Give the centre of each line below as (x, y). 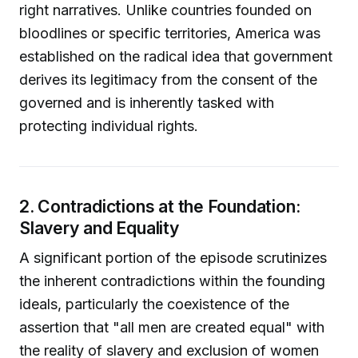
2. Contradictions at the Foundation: (160, 206)
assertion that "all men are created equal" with (172, 328)
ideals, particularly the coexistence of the (154, 304)
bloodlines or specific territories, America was (170, 33)
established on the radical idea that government (176, 56)
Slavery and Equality (99, 227)
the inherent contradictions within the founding (172, 281)
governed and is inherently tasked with (147, 102)
